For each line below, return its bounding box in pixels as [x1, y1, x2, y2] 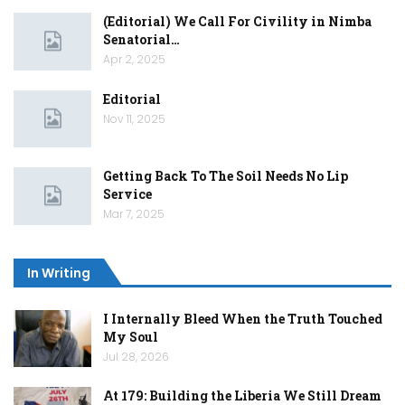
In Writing [27, 264, 90, 283]
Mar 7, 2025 [103, 206, 165, 222]
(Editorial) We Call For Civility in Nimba [103, 13, 372, 31]
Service [103, 185, 152, 203]
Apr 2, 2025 [103, 52, 165, 68]
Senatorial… [103, 31, 180, 49]
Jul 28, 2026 [103, 348, 169, 364]
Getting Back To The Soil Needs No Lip [103, 167, 348, 185]
